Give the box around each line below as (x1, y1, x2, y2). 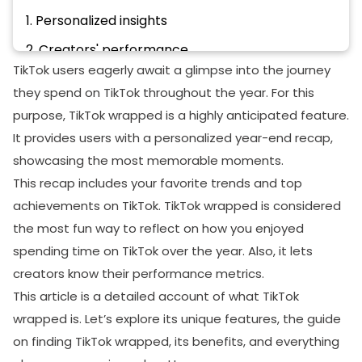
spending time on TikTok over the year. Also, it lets (13, 242, 313, 259)
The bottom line (26, 127, 128, 146)
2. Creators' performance (26, 40, 188, 59)
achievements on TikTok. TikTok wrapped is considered (13, 196, 341, 214)
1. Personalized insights (26, 11, 167, 30)
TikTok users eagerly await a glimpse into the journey (13, 61, 330, 78)
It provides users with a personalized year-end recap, (13, 128, 333, 146)
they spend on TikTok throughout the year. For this (13, 83, 314, 101)
